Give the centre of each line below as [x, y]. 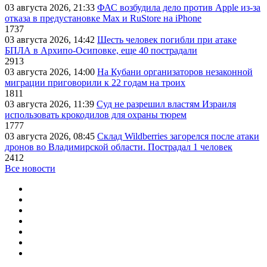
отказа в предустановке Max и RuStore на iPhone [103, 18]
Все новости [30, 169]
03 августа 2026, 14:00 [51, 72]
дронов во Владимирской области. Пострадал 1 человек [119, 147]
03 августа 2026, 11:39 [51, 104]
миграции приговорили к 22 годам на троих [95, 83]
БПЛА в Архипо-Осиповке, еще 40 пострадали [101, 51]
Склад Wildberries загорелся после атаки [178, 136]
